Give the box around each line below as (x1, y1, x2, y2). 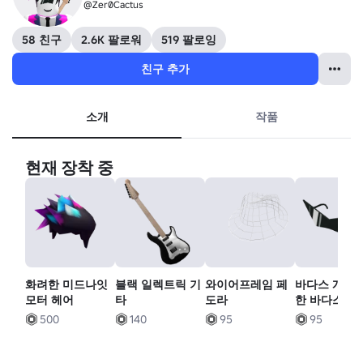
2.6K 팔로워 (81, 32, 142, 47)
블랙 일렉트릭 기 (115, 277, 202, 293)
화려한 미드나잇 (25, 277, 108, 293)
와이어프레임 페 (205, 277, 288, 293)
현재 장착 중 (25, 157, 113, 178)
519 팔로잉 (161, 32, 216, 47)
